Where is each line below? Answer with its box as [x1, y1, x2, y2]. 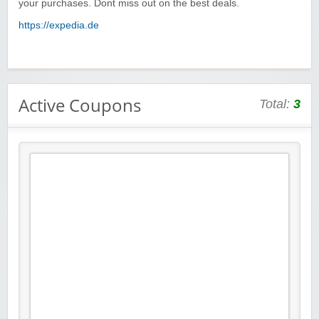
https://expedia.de [19, 20, 99, 31]
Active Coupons [19, 93, 141, 117]
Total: [259, 97, 293, 112]
